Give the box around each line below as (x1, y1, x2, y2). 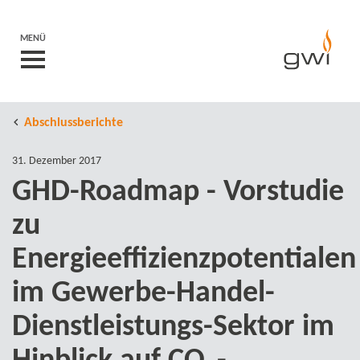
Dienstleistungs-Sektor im (12, 312, 334, 343)
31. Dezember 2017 (12, 155, 101, 167)
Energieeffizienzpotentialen (12, 244, 356, 276)
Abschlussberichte (24, 117, 123, 129)
